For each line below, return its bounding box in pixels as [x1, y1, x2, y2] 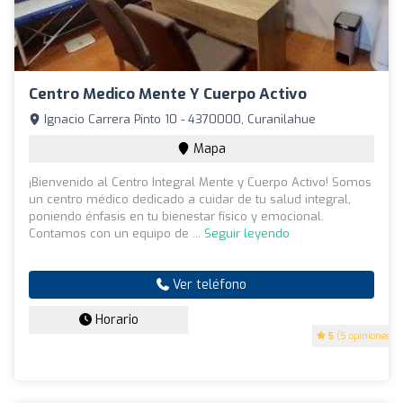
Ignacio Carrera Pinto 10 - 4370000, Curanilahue [40, 112, 316, 128]
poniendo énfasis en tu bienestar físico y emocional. [29, 209, 324, 225]
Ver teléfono [169, 276, 246, 294]
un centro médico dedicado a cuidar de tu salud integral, [29, 192, 351, 208]
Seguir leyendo [204, 226, 290, 242]
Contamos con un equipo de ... [29, 226, 204, 242]
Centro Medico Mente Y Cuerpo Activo [29, 84, 307, 105]
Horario [91, 311, 139, 329]
